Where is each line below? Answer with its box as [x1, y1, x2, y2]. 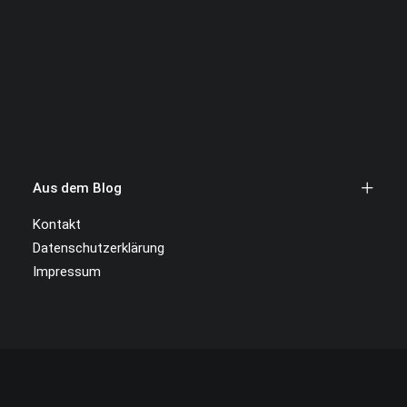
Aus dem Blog [33, 180, 122, 196]
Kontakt [33, 216, 81, 233]
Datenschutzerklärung [33, 240, 164, 256]
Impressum [33, 263, 101, 280]
